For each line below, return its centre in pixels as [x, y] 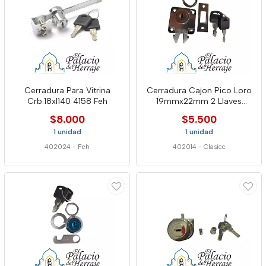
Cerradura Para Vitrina [67, 91]
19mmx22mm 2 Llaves [199, 101]
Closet [199, 112]
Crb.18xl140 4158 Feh [67, 101]
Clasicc [214, 147]
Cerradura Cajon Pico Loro [199, 91]
